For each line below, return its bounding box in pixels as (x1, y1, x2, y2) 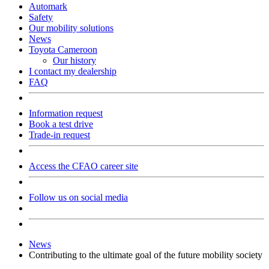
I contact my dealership (29, 66, 116, 77)
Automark (29, 1, 67, 12)
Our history (53, 55, 96, 66)
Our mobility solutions (29, 23, 113, 34)
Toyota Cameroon (29, 44, 97, 55)
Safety (29, 12, 53, 23)
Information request (29, 108, 103, 119)
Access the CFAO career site (29, 161, 138, 172)
